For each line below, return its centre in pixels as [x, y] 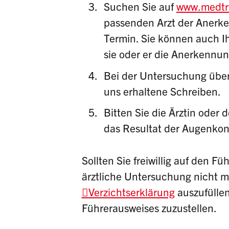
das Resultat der [143, 128]
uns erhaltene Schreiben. [163, 91]
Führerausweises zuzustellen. [149, 207]
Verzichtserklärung [131, 191]
